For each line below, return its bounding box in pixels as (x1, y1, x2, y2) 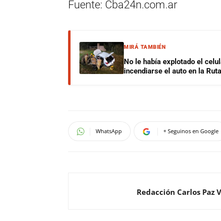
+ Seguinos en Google (163, 127, 219, 135)
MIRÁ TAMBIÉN (124, 44, 166, 50)
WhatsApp (96, 127, 122, 135)
